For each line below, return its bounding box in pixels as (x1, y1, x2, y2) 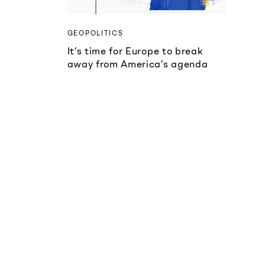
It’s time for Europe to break (67, 45, 203, 57)
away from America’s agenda (67, 58, 208, 70)
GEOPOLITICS (67, 29, 124, 38)
